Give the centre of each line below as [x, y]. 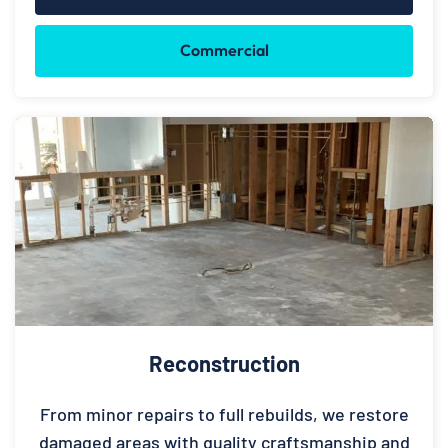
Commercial [224, 50]
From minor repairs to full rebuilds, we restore [224, 414]
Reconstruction [224, 363]
